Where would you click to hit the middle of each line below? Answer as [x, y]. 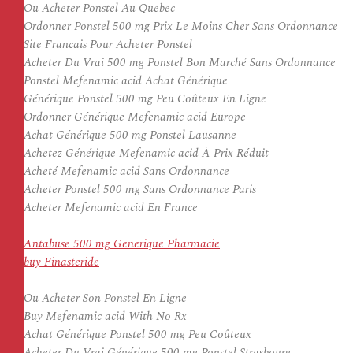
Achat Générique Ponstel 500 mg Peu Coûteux [137, 334]
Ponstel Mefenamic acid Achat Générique [126, 81]
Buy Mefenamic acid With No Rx [105, 316]
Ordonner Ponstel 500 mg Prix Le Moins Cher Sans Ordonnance [181, 26]
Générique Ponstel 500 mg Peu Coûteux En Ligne [145, 99]
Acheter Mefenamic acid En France [111, 208]
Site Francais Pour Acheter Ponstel [108, 45]
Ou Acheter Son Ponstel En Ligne [105, 298]
